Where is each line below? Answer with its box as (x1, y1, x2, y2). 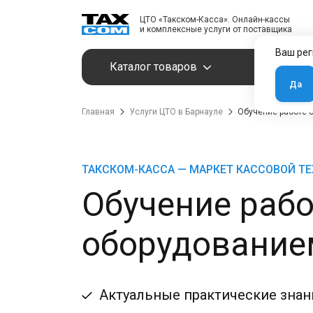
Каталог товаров (110, 60, 197, 73)
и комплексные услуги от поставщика (140, 24, 292, 34)
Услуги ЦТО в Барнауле (129, 107, 223, 117)
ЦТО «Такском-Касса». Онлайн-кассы (140, 15, 290, 24)
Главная (82, 107, 115, 117)
